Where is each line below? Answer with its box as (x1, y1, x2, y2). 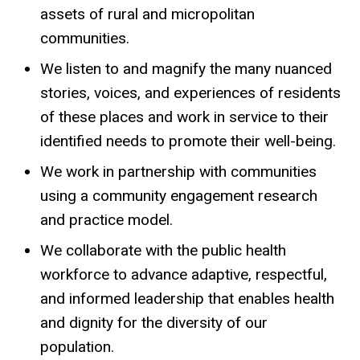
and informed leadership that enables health (40, 288, 334, 308)
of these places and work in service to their (40, 107, 329, 126)
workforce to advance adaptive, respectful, (40, 264, 327, 284)
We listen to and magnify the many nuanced (40, 59, 332, 78)
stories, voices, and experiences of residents (40, 83, 341, 102)
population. (40, 337, 114, 356)
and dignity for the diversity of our (40, 313, 268, 332)
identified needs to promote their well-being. (40, 131, 336, 150)
